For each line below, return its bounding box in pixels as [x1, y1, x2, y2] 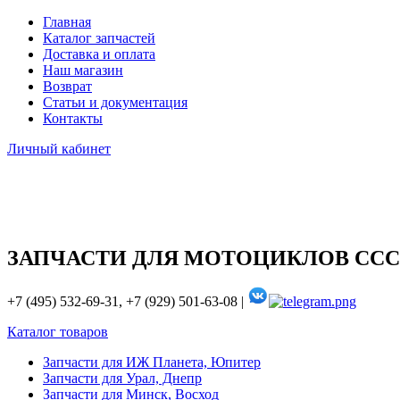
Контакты [43, 111, 103, 126]
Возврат [43, 79, 92, 94]
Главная [43, 14, 91, 29]
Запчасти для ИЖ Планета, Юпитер [43, 354, 261, 371]
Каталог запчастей [43, 30, 155, 46]
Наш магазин [43, 62, 123, 78]
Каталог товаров [7, 324, 108, 340]
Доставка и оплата [43, 46, 155, 62]
